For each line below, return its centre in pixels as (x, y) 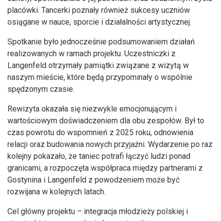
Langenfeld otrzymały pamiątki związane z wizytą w (98, 66)
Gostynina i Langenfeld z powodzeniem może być (93, 180)
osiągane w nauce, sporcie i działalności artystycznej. (99, 22)
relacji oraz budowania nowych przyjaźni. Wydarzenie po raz (110, 145)
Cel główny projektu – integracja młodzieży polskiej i (98, 212)
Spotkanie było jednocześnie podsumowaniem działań (101, 42)
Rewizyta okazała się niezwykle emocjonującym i (92, 109)
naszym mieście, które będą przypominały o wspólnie (100, 77)
